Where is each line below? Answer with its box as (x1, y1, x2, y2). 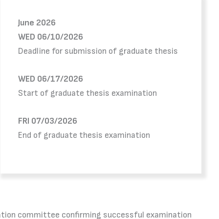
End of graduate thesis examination (18, 130, 151, 140)
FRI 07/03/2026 (18, 115, 78, 126)
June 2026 (18, 17, 56, 28)
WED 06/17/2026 (18, 73, 84, 84)
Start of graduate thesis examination (18, 88, 157, 98)
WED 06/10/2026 (18, 31, 84, 42)
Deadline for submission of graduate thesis (18, 45, 178, 56)
